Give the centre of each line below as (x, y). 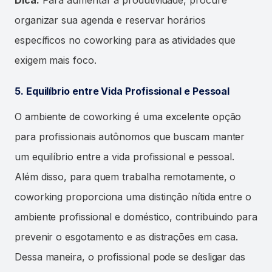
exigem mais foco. (56, 60)
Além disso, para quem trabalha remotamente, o (125, 176)
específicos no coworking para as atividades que (125, 40)
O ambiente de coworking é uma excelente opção (128, 116)
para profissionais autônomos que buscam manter (130, 136)
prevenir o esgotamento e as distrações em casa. (127, 236)
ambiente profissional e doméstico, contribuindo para (136, 216)
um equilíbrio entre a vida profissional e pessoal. (125, 156)
